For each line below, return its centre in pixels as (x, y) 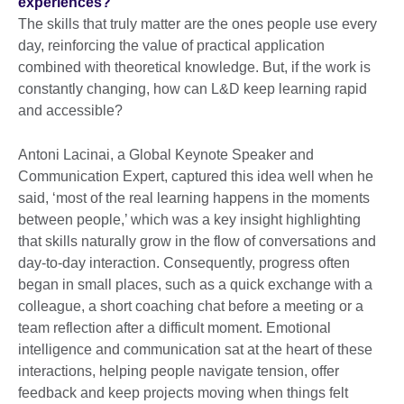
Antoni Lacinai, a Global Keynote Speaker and (166, 155)
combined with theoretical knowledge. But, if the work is (194, 68)
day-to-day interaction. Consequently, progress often (184, 263)
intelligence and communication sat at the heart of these (195, 350)
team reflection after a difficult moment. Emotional (174, 328)
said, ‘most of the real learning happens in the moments (194, 198)
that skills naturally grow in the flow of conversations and (197, 242)
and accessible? (72, 111)
